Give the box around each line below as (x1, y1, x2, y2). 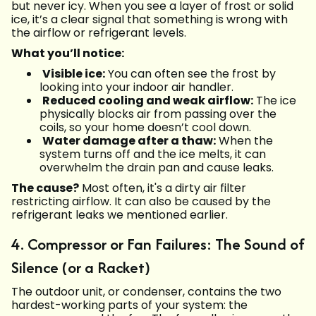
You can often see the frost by (105, 66, 276, 83)
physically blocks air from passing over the (39, 106, 276, 123)
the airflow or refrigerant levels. (11, 25, 186, 42)
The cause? (11, 180, 79, 197)
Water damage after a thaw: (42, 133, 216, 150)
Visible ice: (42, 66, 105, 83)
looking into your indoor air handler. (39, 79, 233, 96)
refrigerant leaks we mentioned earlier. (11, 207, 228, 224)
